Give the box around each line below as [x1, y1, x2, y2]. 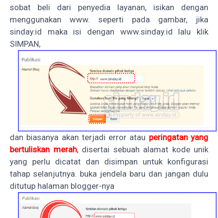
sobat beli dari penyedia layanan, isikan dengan [10, 2, 208, 13]
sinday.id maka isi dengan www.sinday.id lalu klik [10, 27, 208, 37]
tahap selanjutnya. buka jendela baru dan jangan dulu [10, 169, 208, 179]
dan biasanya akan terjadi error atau [10, 132, 149, 143]
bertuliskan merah [10, 145, 77, 155]
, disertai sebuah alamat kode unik [76, 145, 208, 155]
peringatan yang [148, 132, 209, 143]
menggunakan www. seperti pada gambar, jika [10, 15, 208, 25]
